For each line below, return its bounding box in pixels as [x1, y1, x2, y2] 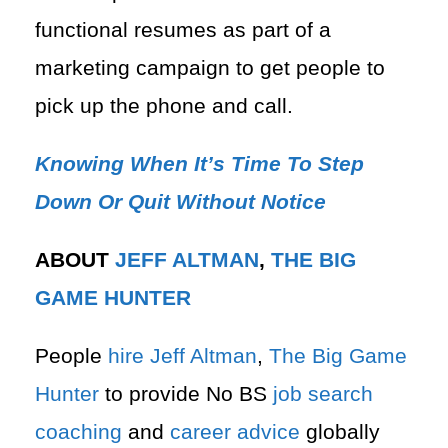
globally [300, 420, 380, 445]
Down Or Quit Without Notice [35, 190, 326, 215]
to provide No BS [99, 382, 273, 407]
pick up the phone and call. [35, 94, 293, 119]
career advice [170, 420, 300, 445]
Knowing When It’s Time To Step [35, 152, 364, 177]
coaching [35, 420, 122, 445]
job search [273, 382, 373, 407]
